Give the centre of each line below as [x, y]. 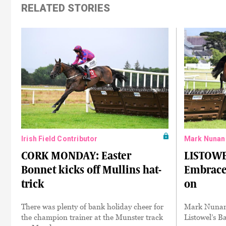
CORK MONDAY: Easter [76, 155]
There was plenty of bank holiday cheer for [92, 206]
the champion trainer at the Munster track [92, 217]
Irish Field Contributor [60, 138]
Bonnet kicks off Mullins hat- [91, 169]
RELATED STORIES [66, 8]
